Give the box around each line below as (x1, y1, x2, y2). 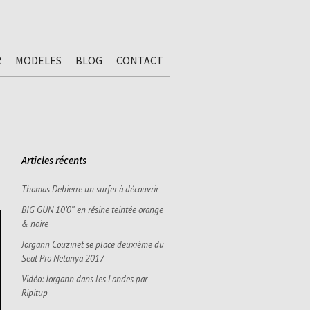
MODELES (15, 53, 62, 67)
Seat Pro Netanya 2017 (21, 253, 104, 264)
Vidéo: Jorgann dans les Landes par (21, 273, 147, 285)
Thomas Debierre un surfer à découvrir (21, 183, 158, 195)
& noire (21, 218, 48, 230)
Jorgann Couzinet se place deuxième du (21, 239, 164, 250)
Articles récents (21, 154, 86, 167)
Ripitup (21, 287, 48, 299)
